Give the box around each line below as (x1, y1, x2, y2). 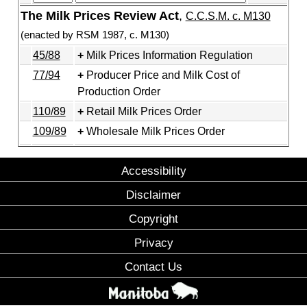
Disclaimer (126, 187, 181, 201)
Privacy (134, 235, 173, 249)
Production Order (77, 85, 160, 97)
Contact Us (125, 259, 182, 273)
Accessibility (121, 163, 186, 177)
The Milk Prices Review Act (20, 8, 179, 23)
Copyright (129, 211, 178, 225)
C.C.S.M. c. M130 (185, 10, 271, 22)
